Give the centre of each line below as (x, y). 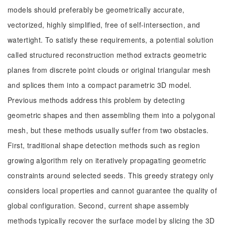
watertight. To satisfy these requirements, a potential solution (111, 40)
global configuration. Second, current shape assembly (98, 205)
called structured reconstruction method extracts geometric (107, 55)
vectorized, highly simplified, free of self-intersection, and (104, 25)
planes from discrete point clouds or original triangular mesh (109, 70)
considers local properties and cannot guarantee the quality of (113, 190)
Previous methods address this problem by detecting (96, 100)
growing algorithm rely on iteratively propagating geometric (107, 160)
